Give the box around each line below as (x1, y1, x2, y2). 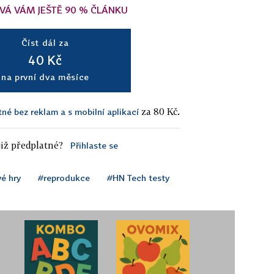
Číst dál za (21, 37, 69, 48)
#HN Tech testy (107, 172, 169, 183)
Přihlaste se (70, 139, 118, 150)
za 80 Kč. (139, 105, 180, 117)
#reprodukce (38, 172, 90, 183)
